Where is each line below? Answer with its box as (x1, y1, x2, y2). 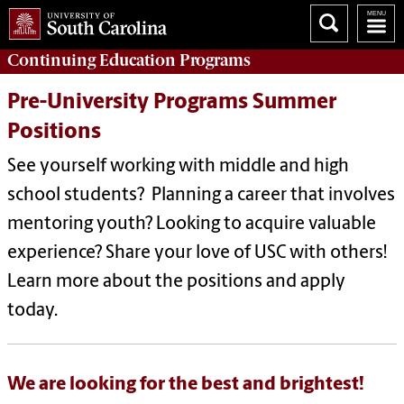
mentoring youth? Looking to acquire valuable (7, 216, 376, 234)
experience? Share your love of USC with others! (7, 244, 387, 263)
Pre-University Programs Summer (7, 92, 336, 115)
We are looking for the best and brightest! (7, 375, 364, 395)
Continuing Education (7, 50, 176, 70)
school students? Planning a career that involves (7, 187, 395, 206)
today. (7, 302, 58, 321)
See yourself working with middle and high (7, 158, 349, 177)
